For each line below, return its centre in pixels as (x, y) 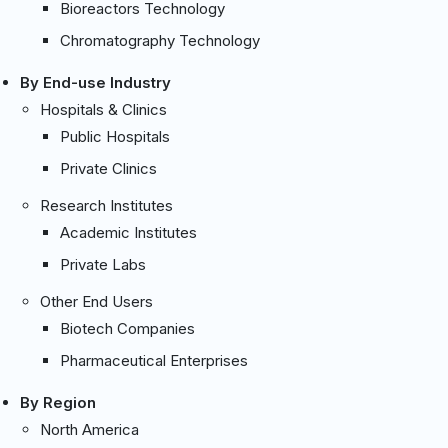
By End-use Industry (95, 82)
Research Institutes (106, 205)
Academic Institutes (128, 232)
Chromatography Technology (160, 40)
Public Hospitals (115, 136)
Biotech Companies (127, 328)
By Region (58, 402)
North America (89, 429)
